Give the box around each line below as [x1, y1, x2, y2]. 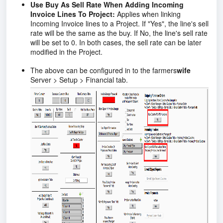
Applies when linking [115, 8, 181, 19]
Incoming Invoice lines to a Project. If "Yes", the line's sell [30, 18, 209, 28]
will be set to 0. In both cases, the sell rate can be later [30, 37, 202, 47]
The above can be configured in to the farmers [30, 65, 177, 75]
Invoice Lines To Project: [30, 8, 115, 19]
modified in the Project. [30, 46, 103, 57]
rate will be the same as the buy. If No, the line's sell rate [30, 27, 208, 38]
